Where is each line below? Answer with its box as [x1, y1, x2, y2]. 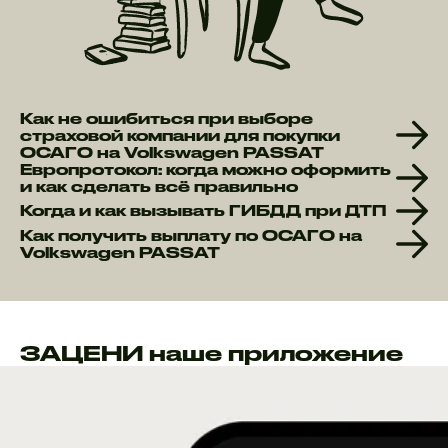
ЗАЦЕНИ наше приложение [20, 340, 403, 365]
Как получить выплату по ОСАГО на [20, 226, 362, 244]
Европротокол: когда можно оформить [20, 160, 391, 178]
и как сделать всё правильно [20, 177, 298, 195]
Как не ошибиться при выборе [20, 109, 313, 127]
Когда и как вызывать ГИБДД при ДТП [20, 202, 386, 220]
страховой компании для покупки [20, 126, 340, 144]
